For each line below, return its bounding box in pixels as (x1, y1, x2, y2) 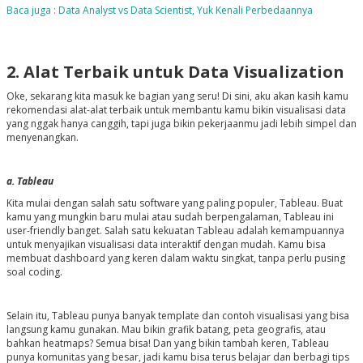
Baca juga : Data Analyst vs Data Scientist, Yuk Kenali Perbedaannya (6, 3, 315, 18)
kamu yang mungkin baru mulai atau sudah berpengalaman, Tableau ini (6, 210, 334, 224)
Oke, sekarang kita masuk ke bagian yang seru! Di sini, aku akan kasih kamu (6, 89, 348, 104)
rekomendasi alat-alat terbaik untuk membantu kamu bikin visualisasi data (6, 103, 346, 117)
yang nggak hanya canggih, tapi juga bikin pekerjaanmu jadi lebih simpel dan (6, 117, 357, 131)
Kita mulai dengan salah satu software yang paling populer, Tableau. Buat (6, 196, 343, 211)
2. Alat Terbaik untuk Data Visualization (6, 61, 344, 83)
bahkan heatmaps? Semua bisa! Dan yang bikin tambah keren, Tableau (6, 336, 329, 351)
